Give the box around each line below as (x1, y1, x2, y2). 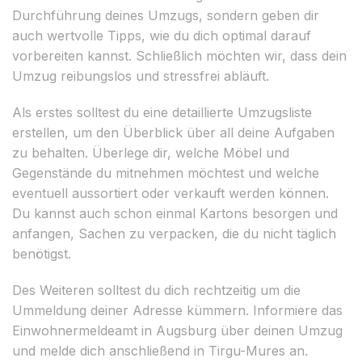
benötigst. (12, 245, 71, 262)
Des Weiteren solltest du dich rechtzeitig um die (12, 281, 301, 298)
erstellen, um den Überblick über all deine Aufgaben (12, 124, 335, 141)
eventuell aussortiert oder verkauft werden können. (12, 184, 329, 201)
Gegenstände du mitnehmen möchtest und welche (12, 164, 319, 181)
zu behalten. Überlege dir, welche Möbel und (12, 144, 289, 161)
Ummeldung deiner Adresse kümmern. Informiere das (12, 301, 343, 318)
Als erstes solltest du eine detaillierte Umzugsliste (12, 103, 312, 120)
